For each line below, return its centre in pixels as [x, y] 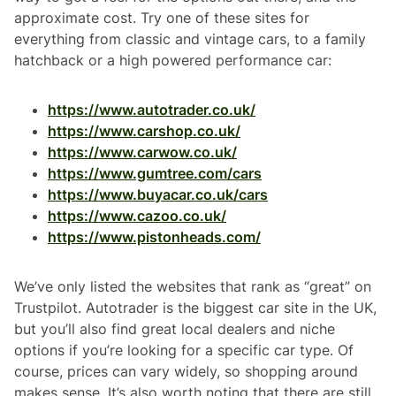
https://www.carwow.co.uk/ [142, 152]
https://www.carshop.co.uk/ [144, 130]
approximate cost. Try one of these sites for [162, 17]
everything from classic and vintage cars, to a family [190, 38]
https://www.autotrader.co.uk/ [152, 109]
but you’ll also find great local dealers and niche [175, 328]
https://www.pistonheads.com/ [154, 236]
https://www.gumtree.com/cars [155, 173]
